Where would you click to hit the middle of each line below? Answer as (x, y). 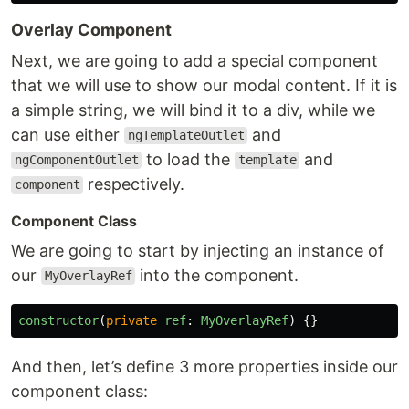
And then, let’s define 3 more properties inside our (204, 366)
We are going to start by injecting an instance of (198, 250)
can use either (68, 134)
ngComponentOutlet (76, 160)
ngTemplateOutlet (186, 136)
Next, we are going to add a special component (194, 60)
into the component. (217, 275)
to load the (189, 159)
